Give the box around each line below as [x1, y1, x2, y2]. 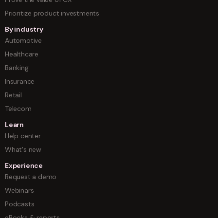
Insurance [5, 77, 35, 86]
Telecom [5, 104, 32, 113]
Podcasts [5, 200, 35, 209]
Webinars [5, 186, 34, 195]
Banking [5, 63, 29, 73]
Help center [5, 131, 41, 141]
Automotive [5, 36, 42, 45]
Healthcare [5, 50, 38, 59]
